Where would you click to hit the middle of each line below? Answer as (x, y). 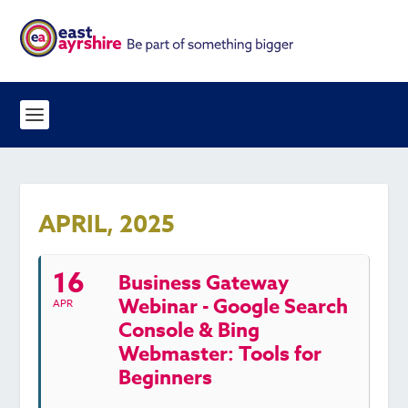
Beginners (166, 378)
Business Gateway (204, 283)
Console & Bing (189, 331)
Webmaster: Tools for (220, 354)
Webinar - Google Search (234, 307)
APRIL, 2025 (107, 224)
